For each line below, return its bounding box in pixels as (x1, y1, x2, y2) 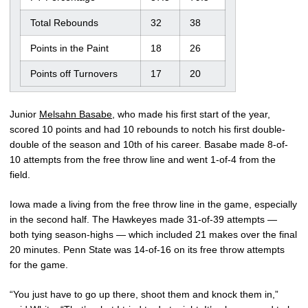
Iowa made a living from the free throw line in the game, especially (10, 199, 297, 210)
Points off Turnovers (30, 68, 118, 80)
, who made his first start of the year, (112, 109, 270, 120)
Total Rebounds (30, 17, 98, 29)
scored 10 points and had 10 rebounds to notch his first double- (10, 124, 285, 135)
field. (10, 169, 30, 181)
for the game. (10, 259, 68, 271)
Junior (10, 109, 39, 120)
